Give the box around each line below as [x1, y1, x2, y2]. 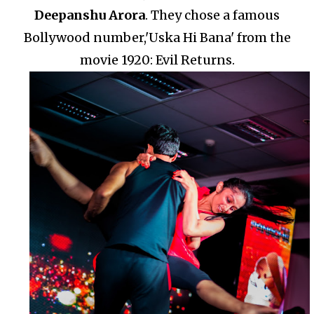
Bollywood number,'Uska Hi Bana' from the [23, 29, 291, 46]
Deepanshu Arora [34, 6, 145, 23]
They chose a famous [151, 6, 280, 23]
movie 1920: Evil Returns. [79, 51, 235, 68]
